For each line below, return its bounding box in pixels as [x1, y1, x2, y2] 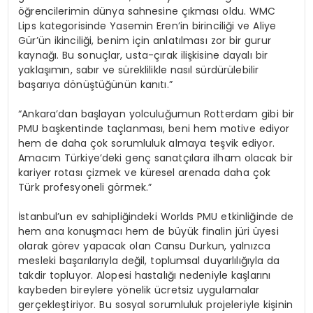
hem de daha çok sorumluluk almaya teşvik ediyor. [18, 136, 275, 151]
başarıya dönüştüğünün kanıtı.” [18, 78, 173, 92]
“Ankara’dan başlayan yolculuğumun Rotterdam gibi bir [18, 107, 294, 122]
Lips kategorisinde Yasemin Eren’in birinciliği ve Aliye [18, 19, 277, 34]
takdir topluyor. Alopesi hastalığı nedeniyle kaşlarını [18, 268, 271, 283]
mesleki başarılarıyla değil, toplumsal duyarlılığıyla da [18, 254, 280, 268]
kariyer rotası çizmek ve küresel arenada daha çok [18, 166, 270, 180]
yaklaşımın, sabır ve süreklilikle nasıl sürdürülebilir [18, 63, 259, 78]
